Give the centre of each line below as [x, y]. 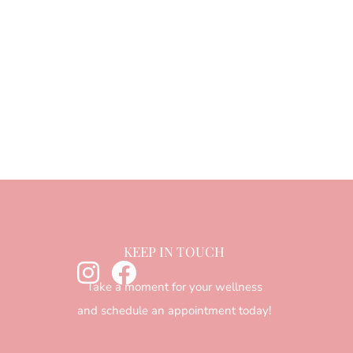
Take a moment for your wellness [174, 287]
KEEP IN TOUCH [175, 251]
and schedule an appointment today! [175, 311]
